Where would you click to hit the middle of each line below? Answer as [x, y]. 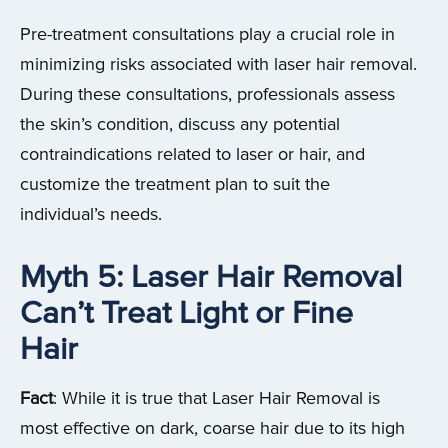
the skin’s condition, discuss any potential [180, 125]
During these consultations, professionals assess [207, 95]
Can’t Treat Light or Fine [186, 314]
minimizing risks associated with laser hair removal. [218, 65]
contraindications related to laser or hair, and [192, 155]
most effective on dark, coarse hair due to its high [212, 429]
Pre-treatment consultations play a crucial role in [207, 35]
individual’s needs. [91, 215]
